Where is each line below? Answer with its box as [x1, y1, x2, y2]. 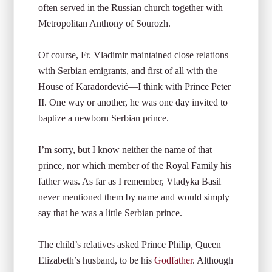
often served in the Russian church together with [38, 2, 223, 13]
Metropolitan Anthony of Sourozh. [38, 18, 171, 29]
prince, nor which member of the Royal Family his [38, 160, 232, 171]
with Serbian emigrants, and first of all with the [38, 66, 218, 76]
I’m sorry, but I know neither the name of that [38, 144, 212, 155]
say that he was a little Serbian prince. [38, 208, 183, 218]
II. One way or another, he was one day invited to [38, 97, 228, 107]
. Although [192, 255, 234, 265]
